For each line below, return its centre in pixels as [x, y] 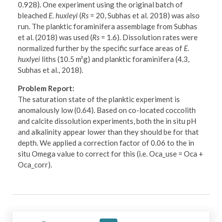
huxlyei [29, 59]
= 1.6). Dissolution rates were [149, 37]
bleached [33, 16]
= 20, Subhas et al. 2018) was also [144, 16]
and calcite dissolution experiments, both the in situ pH [107, 121]
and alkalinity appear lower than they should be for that [109, 132]
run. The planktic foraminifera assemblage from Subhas [108, 27]
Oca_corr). [35, 165]
